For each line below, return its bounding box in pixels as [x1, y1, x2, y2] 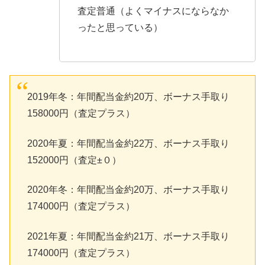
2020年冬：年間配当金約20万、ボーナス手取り [27, 185, 230, 195]
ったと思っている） [77, 22, 163, 33]
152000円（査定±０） [27, 154, 121, 165]
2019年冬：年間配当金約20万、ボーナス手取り [27, 92, 230, 102]
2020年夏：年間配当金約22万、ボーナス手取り [27, 138, 230, 148]
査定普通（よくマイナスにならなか [77, 6, 229, 17]
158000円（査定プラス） [27, 108, 135, 119]
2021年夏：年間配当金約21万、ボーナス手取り [27, 231, 230, 241]
